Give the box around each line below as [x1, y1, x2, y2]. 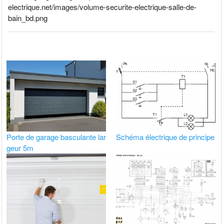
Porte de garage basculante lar [6, 131, 106, 142]
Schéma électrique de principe [116, 131, 215, 142]
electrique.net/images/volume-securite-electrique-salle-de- [8, 1, 197, 12]
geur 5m [6, 142, 34, 153]
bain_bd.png [8, 12, 48, 23]
